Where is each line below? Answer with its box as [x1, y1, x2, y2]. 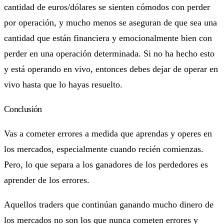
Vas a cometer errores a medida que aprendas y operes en [4, 128, 212, 138]
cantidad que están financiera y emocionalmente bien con [4, 32, 212, 43]
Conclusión [4, 103, 42, 114]
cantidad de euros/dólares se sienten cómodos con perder [4, 1, 210, 12]
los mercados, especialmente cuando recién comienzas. [4, 143, 203, 154]
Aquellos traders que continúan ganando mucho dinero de [4, 199, 213, 209]
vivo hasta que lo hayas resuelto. [4, 79, 122, 89]
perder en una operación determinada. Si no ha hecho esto [4, 48, 214, 58]
